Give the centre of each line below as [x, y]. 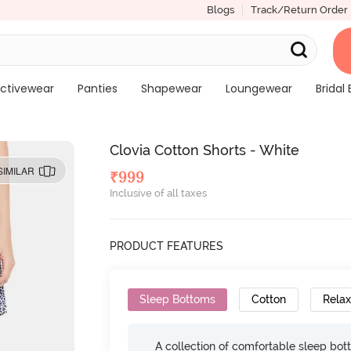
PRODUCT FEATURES [167, 246]
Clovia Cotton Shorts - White [205, 150]
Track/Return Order [299, 10]
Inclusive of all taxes [159, 193]
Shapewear [171, 89]
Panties [97, 89]
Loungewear [259, 89]
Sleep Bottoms [178, 299]
